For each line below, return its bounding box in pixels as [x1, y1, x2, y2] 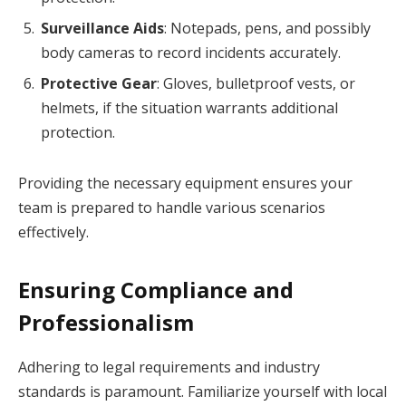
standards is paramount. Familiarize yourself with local [18, 381, 387, 401]
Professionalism [18, 306, 194, 337]
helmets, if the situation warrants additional [41, 97, 338, 118]
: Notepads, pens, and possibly [164, 17, 371, 38]
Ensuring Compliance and [18, 274, 294, 304]
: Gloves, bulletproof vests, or [157, 72, 355, 93]
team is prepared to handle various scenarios [18, 197, 325, 217]
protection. [41, 121, 115, 142]
